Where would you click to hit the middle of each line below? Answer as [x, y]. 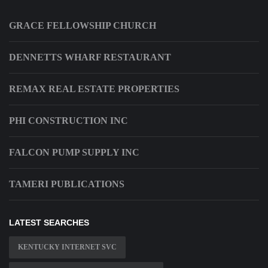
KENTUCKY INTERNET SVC [67, 247]
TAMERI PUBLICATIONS [67, 184]
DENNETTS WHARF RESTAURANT [90, 57]
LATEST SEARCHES [49, 222]
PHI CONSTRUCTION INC [68, 120]
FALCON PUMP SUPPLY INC [74, 152]
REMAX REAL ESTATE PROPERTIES [94, 89]
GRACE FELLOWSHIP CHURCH [83, 25]
